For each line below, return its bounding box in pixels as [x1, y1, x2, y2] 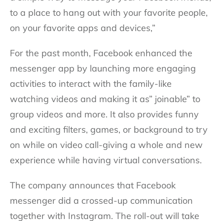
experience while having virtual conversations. [10, 154, 202, 166]
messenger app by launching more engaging [10, 62, 196, 74]
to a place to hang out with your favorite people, [10, 6, 208, 18]
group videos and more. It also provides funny [10, 108, 199, 120]
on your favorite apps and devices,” [10, 22, 155, 34]
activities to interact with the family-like [10, 77, 172, 89]
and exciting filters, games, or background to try [10, 123, 208, 135]
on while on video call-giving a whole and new [10, 139, 203, 150]
